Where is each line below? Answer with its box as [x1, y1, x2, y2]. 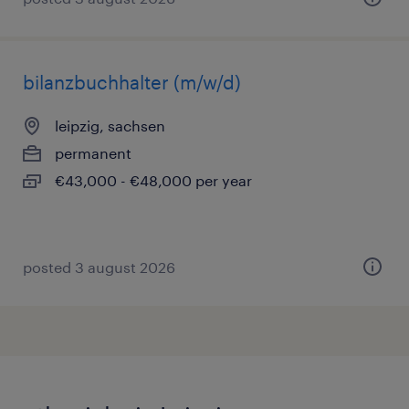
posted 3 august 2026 [23, 258, 175, 276]
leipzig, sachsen [55, 117, 165, 134]
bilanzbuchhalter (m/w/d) [23, 71, 241, 93]
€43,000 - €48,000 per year [55, 172, 252, 189]
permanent [55, 144, 131, 162]
